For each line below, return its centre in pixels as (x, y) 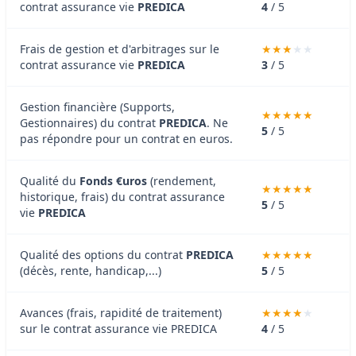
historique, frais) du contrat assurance (122, 196)
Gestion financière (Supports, (97, 106)
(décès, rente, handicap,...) (91, 270)
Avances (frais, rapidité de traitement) (121, 312)
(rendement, (182, 180)
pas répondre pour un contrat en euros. (126, 138)
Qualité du (50, 180)
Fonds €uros (113, 180)
